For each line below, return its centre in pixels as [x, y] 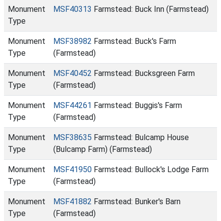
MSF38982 [73, 41]
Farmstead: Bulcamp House [140, 137]
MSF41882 [73, 202]
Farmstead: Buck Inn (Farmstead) [150, 9]
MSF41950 [73, 169]
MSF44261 [73, 105]
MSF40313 [73, 9]
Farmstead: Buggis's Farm [137, 105]
